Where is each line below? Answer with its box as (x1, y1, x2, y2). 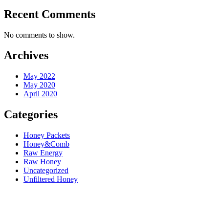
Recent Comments (4, 7, 95, 21)
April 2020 (23, 89, 57, 98)
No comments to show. (4, 30, 75, 39)
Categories (4, 108, 58, 121)
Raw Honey (23, 157, 61, 166)
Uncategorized (23, 166, 68, 175)
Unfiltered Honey (23, 175, 78, 184)
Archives (4, 49, 48, 62)
